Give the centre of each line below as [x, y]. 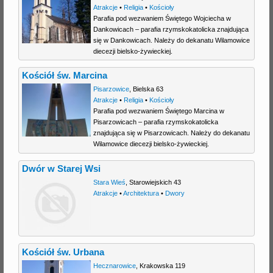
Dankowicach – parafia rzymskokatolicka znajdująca [171, 29]
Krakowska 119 [162, 265]
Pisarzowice [111, 89]
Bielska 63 [148, 89]
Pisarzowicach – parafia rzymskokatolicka [155, 122]
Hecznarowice [114, 265]
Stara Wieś [109, 183]
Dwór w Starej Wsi [62, 169]
